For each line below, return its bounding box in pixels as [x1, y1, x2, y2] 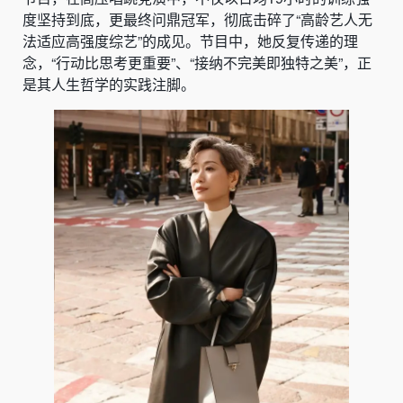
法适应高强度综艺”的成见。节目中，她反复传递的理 [22, 30, 358, 51]
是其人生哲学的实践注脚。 [22, 73, 195, 94]
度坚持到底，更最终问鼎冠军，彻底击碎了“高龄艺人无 [22, 8, 372, 30]
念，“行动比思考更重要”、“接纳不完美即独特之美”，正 [22, 51, 372, 73]
